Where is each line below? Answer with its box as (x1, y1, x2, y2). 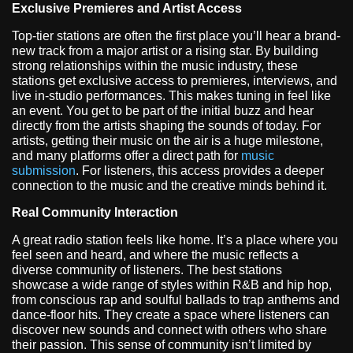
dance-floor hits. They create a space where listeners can (12, 307, 329, 321)
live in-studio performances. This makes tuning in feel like (12, 89, 331, 103)
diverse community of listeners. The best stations (12, 262, 282, 277)
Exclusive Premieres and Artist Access (12, 2, 242, 16)
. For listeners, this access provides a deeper (76, 164, 324, 178)
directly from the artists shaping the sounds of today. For (12, 119, 321, 133)
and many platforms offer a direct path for (12, 149, 241, 163)
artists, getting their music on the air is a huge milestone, (12, 134, 323, 148)
